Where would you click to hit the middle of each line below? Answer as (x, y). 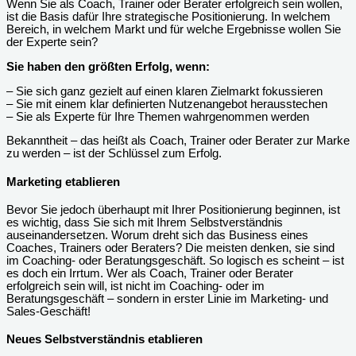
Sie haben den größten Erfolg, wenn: (108, 67)
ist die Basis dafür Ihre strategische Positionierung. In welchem (168, 17)
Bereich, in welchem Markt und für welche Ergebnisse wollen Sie (174, 30)
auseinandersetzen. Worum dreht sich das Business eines (157, 236)
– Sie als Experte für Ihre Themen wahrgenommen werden (158, 116)
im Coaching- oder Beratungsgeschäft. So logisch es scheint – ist (175, 261)
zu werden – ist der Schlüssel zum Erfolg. (114, 154)
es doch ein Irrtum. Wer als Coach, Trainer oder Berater (150, 274)
